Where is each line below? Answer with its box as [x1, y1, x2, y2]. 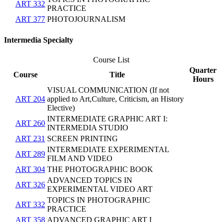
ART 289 [15, 149, 45, 158]
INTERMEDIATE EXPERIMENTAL [47, 145, 169, 154]
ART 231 [15, 134, 45, 143]
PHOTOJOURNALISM [47, 15, 125, 24]
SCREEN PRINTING [47, 134, 118, 143]
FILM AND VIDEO [47, 154, 112, 163]
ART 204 [15, 94, 45, 103]
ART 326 [15, 180, 45, 189]
